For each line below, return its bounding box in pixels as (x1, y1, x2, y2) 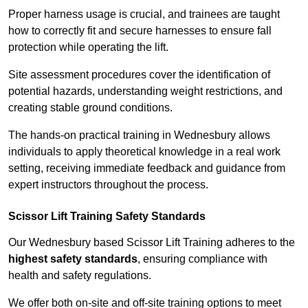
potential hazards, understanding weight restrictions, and (8, 85, 283, 98)
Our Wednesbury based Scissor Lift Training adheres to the (8, 236, 295, 249)
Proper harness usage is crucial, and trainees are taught (8, 8, 280, 21)
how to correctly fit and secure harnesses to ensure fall (8, 25, 272, 37)
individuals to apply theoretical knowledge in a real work (8, 146, 280, 158)
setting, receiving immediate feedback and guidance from (8, 162, 285, 175)
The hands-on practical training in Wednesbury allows (8, 129, 270, 142)
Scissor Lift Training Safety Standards (8, 210, 206, 223)
